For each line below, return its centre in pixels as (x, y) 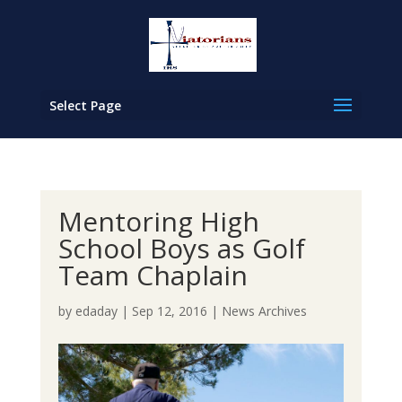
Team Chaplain (153, 275)
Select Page (85, 105)
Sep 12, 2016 (169, 311)
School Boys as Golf (181, 248)
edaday (96, 311)
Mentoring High (158, 221)
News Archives (264, 311)
